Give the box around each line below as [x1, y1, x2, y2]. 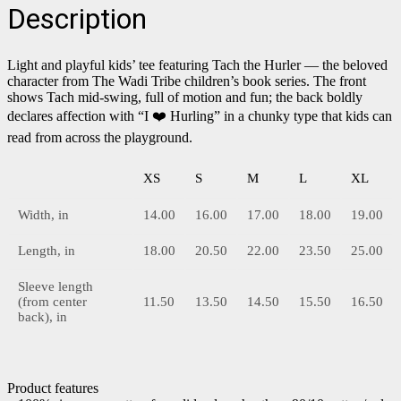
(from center [18, 294, 87, 309]
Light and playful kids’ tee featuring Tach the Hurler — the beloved [7, 56, 388, 73]
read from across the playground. [7, 129, 192, 145]
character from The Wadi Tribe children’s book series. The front [7, 73, 366, 89]
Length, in [18, 243, 75, 258]
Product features [7, 380, 98, 396]
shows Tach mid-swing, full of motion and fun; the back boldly [7, 89, 363, 105]
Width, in [18, 207, 69, 222]
